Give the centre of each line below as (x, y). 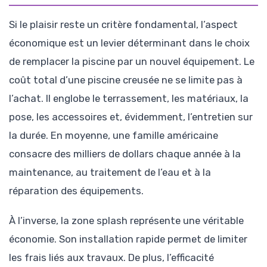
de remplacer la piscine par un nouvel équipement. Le (132, 61)
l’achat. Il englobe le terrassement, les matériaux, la (129, 98)
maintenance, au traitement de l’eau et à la (110, 172)
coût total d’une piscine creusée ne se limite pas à (126, 80)
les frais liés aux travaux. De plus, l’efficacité (111, 257)
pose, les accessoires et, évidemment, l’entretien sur (131, 117)
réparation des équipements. (76, 190)
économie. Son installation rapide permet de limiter (128, 239)
